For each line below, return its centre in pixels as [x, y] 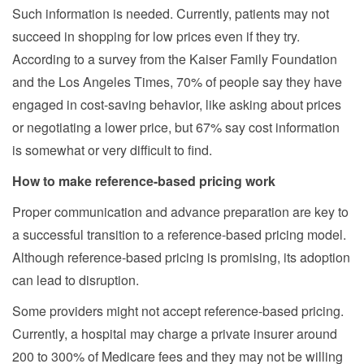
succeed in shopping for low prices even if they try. [156, 36]
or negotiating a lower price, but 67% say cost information [176, 127]
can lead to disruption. [76, 279]
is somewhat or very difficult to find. [112, 149]
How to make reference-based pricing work [144, 180]
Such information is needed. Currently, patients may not [171, 13]
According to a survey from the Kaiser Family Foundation [175, 58]
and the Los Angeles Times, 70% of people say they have [177, 81]
